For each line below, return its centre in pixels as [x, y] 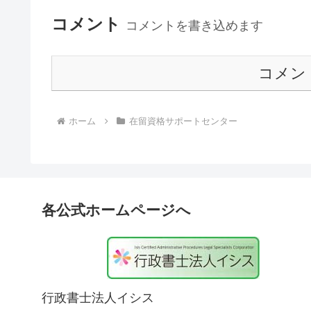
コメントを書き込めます [194, 25]
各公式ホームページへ [116, 210]
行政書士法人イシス [98, 298]
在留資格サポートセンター [183, 121]
